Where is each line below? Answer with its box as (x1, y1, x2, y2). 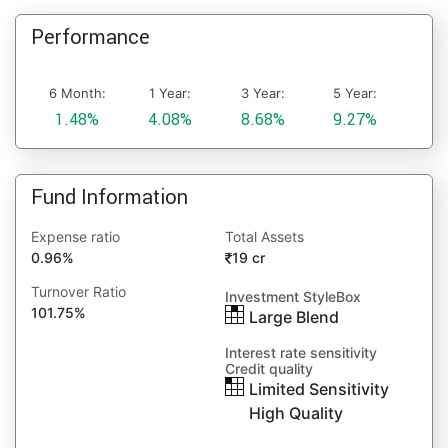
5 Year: (333, 85, 378, 101)
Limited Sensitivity (249, 379, 390, 399)
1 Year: (148, 85, 191, 101)
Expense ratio (31, 228, 120, 245)
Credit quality (225, 360, 314, 377)
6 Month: (48, 85, 106, 101)
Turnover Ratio (31, 283, 126, 300)
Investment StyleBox (225, 288, 362, 305)
